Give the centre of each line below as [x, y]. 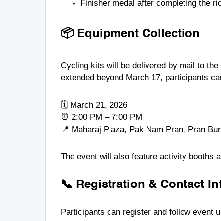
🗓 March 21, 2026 [94, 105]
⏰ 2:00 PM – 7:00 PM [101, 117]
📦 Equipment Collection [130, 34]
